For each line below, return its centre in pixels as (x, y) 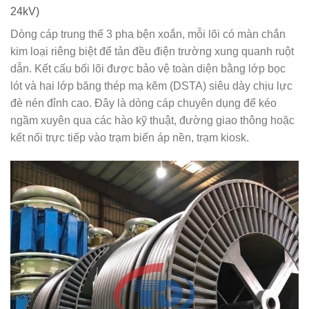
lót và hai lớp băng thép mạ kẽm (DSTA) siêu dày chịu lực (151, 86)
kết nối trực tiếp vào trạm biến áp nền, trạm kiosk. (130, 137)
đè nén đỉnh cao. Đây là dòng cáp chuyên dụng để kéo (143, 103)
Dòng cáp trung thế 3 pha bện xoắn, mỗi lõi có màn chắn (148, 34)
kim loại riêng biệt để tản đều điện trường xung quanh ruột (152, 51)
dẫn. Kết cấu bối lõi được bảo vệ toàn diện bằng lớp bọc (148, 68)
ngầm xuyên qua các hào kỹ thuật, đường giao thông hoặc (152, 120)
